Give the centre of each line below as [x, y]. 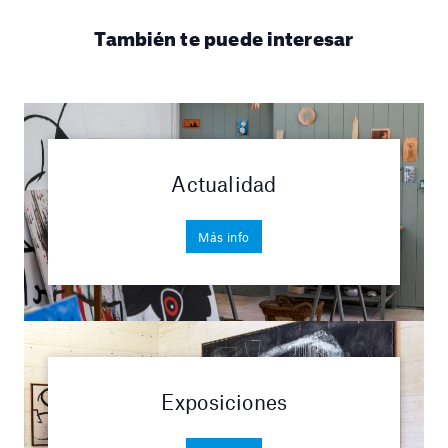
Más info [224, 236]
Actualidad [224, 184]
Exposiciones [224, 401]
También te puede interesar [224, 36]
